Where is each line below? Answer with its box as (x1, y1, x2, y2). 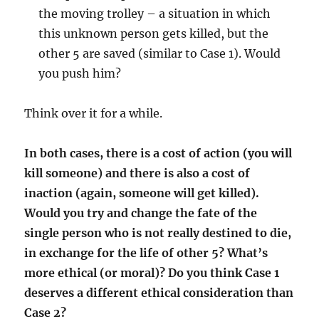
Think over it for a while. (24, 106, 163, 121)
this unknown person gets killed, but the (38, 26, 269, 41)
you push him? (38, 66, 122, 81)
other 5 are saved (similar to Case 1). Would (38, 46, 281, 61)
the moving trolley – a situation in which (38, 6, 271, 21)
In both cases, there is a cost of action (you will (24, 146, 293, 161)
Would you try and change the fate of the (24, 206, 258, 221)
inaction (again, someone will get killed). (24, 186, 260, 201)
